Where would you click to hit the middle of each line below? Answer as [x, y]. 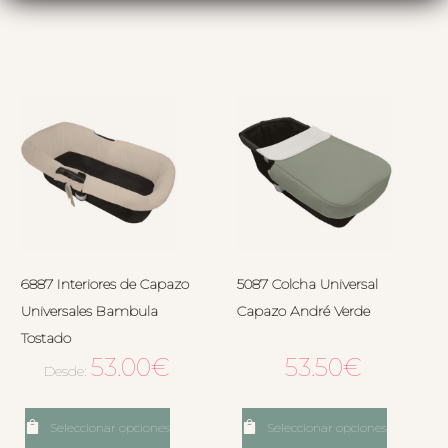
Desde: [68, 370]
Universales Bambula [89, 310]
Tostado [45, 337]
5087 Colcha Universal [307, 283]
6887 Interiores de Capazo [104, 283]
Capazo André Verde [303, 310]
